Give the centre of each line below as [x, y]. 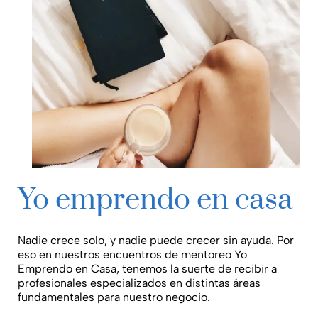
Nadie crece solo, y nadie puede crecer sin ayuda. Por [155, 240]
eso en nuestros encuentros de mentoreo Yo [132, 254]
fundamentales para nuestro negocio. [114, 297]
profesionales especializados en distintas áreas [139, 283]
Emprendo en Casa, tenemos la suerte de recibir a [147, 268]
